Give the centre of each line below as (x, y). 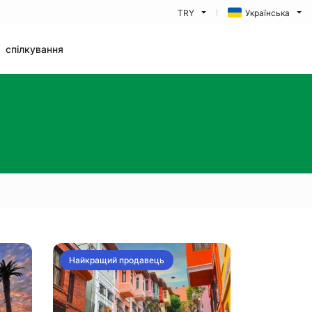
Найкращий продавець (117, 260)
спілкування (34, 49)
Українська (267, 13)
